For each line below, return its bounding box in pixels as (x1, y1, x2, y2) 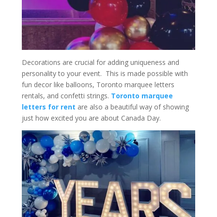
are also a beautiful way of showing (77, 102, 189, 112)
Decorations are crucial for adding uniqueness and (21, 58, 179, 67)
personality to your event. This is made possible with (21, 69, 188, 78)
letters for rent (21, 102, 77, 112)
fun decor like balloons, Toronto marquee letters (21, 80, 174, 90)
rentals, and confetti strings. (21, 91, 111, 101)
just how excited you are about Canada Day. (21, 113, 161, 123)
